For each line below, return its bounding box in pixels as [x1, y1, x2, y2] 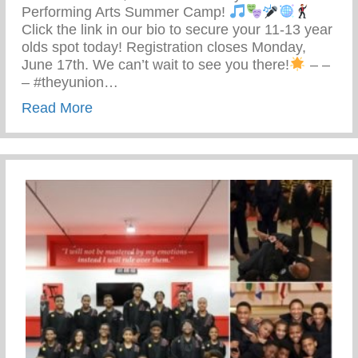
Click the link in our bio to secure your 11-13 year [22, 21, 332, 38]
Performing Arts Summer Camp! [22, 3, 229, 20]
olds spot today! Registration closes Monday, [22, 38, 306, 55]
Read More [22, 99, 93, 116]
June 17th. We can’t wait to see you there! [22, 56, 289, 73]
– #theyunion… [22, 74, 118, 90]
